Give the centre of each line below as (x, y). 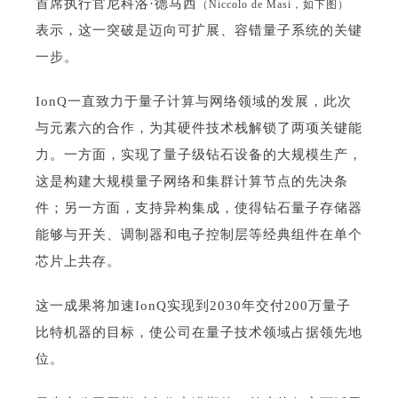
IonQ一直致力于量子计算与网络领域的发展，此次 (194, 102)
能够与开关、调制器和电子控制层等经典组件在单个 (199, 235)
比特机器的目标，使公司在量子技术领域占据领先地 (199, 333)
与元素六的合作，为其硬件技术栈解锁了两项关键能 (199, 128)
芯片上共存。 (78, 262)
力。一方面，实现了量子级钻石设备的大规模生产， (199, 155)
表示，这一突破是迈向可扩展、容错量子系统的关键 (199, 31)
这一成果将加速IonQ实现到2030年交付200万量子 (193, 306)
